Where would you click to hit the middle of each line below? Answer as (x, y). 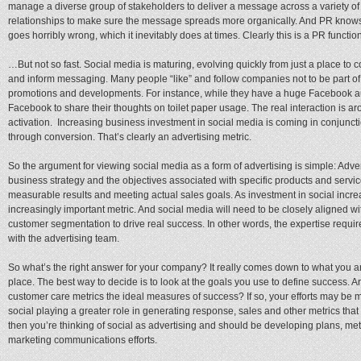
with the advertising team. (64, 238)
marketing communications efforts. (83, 340)
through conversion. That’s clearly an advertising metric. (130, 137)
